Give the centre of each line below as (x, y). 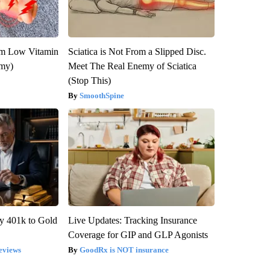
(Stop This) (89, 81)
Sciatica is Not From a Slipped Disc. (137, 52)
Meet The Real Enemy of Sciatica (132, 66)
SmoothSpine (102, 96)
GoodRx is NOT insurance (124, 250)
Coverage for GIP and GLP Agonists (138, 235)
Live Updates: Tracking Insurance (132, 221)
